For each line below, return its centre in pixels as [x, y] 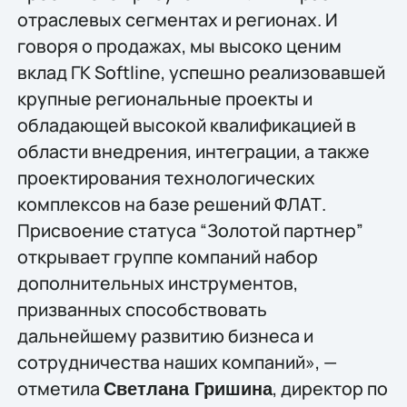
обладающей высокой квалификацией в [186, 124]
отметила [60, 388]
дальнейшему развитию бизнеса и [165, 335]
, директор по [330, 388]
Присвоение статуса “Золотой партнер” [190, 230]
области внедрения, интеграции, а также [193, 151]
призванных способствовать [142, 309]
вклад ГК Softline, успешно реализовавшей [201, 72]
